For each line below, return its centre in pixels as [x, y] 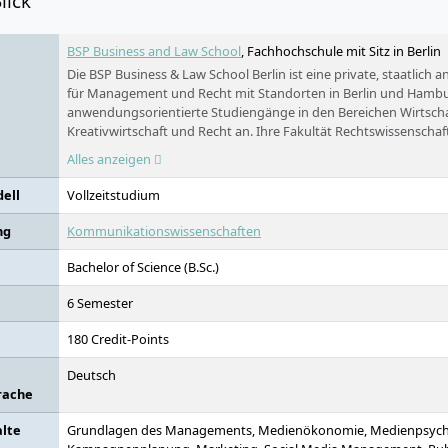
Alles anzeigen [110, 159]
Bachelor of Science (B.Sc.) [143, 267]
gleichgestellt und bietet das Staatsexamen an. [205, 150]
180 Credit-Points [118, 339]
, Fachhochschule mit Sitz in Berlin [341, 51]
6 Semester [100, 303]
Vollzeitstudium [113, 195]
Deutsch [91, 375]
